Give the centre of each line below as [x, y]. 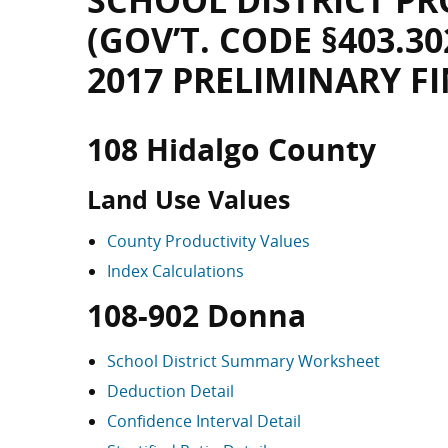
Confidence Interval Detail [204, 421]
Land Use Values [188, 199]
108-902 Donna [196, 315]
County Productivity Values [208, 241]
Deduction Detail [170, 391]
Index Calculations [175, 271]
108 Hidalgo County [231, 149]
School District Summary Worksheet [243, 361]
